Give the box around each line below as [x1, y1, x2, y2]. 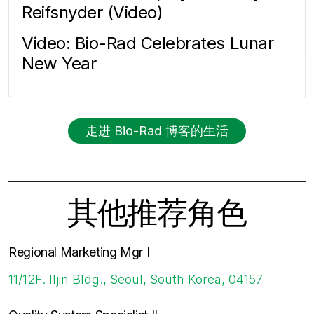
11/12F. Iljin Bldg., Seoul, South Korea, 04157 [8, 272, 263, 287]
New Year [22, 53, 97, 74]
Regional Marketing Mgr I [8, 245, 150, 260]
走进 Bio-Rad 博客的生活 [86, 123, 228, 138]
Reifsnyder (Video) [22, 1, 163, 22]
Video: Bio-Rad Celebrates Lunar [22, 32, 274, 53]
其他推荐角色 [67, 193, 247, 232]
